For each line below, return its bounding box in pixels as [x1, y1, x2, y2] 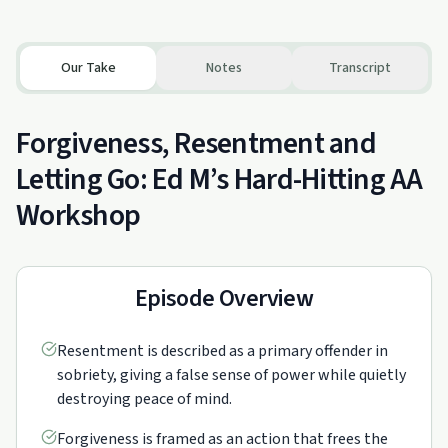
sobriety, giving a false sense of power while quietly [57, 364, 406, 386]
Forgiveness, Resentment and [16, 122, 376, 165]
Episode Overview [134, 281, 314, 316]
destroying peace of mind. [57, 388, 232, 410]
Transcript [329, 58, 391, 78]
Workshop [16, 194, 140, 237]
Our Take [60, 58, 116, 78]
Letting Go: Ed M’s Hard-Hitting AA [16, 158, 423, 201]
